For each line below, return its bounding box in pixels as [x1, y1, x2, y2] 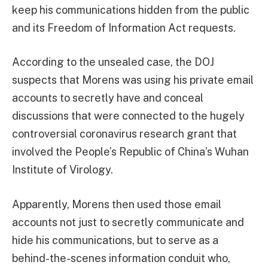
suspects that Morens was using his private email [12, 74, 254, 87]
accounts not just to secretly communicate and [12, 216, 244, 229]
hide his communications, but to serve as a [12, 234, 218, 247]
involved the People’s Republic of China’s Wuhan [12, 145, 249, 159]
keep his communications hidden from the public [12, 3, 249, 16]
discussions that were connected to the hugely [12, 109, 245, 123]
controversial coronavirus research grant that [12, 127, 237, 141]
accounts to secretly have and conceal [12, 92, 203, 105]
